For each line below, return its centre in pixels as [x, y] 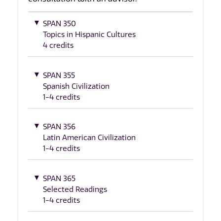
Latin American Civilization [89, 138]
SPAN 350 [59, 24]
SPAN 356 [59, 127]
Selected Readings [75, 189]
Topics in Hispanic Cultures [89, 35]
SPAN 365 [59, 178]
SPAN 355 [59, 75]
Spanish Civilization [76, 86]
